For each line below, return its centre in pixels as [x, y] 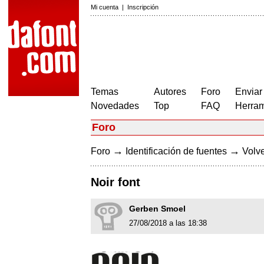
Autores [170, 92]
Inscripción [143, 7]
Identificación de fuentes [176, 151]
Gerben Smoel [157, 209]
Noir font [115, 182]
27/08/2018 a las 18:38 [168, 223]
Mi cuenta [105, 7]
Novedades [115, 106]
